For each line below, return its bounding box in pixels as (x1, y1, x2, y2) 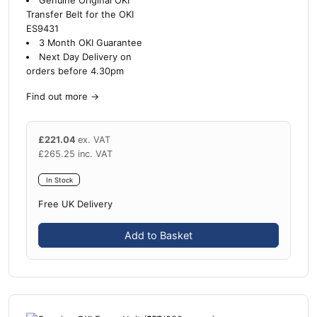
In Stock (45, 175, 73, 184)
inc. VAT (78, 148, 113, 159)
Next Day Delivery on (38, 51, 132, 62)
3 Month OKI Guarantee (38, 37, 142, 48)
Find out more (26, 91, 88, 102)
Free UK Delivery (38, 199, 113, 210)
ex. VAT (78, 134, 110, 145)
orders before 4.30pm (26, 65, 124, 76)
